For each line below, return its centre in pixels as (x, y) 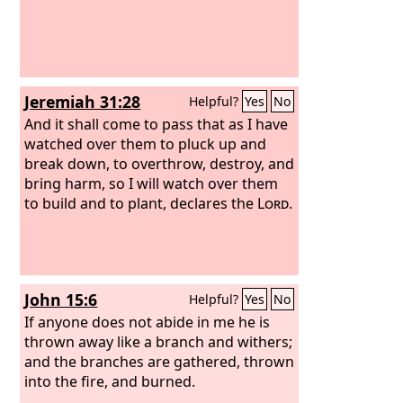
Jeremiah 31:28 (83, 102)
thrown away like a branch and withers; (159, 341)
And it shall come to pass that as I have (157, 124)
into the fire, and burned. (110, 381)
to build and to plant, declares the (141, 203)
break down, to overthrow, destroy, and (160, 163)
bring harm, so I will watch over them (152, 183)
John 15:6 (61, 300)
